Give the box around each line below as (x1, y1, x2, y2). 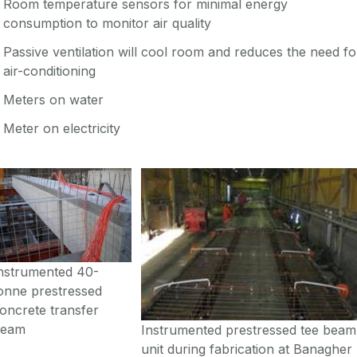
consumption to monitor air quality (3, 14, 211, 31)
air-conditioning (3, 62, 96, 79)
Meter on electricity (3, 120, 120, 136)
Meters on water (3, 91, 104, 108)
